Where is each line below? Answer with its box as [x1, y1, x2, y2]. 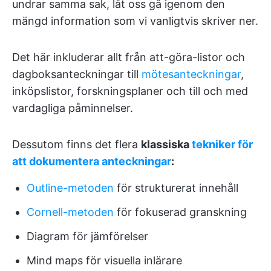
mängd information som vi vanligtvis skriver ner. [12, 15, 258, 28]
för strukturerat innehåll [114, 181, 238, 195]
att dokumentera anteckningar [12, 155, 171, 168]
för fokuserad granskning [114, 206, 247, 219]
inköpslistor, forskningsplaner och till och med [12, 85, 248, 98]
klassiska [141, 138, 192, 151]
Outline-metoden [27, 181, 114, 195]
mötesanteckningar [142, 68, 241, 81]
